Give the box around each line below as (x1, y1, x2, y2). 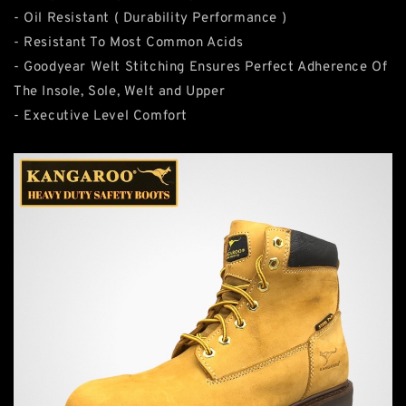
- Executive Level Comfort (14, 108, 188, 125)
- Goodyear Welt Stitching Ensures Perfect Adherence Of (14, 59, 388, 76)
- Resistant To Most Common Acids (14, 34, 244, 52)
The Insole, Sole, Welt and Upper (14, 83, 226, 101)
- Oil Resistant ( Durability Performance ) (14, 10, 287, 27)
